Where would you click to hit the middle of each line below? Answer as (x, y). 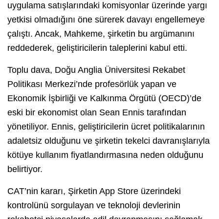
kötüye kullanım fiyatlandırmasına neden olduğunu (105, 155)
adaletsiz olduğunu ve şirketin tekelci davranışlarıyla (109, 141)
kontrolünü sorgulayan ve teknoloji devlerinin (94, 205)
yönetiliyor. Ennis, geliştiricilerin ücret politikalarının (106, 126)
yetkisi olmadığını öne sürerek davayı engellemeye (106, 19)
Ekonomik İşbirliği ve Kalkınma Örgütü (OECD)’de (104, 98)
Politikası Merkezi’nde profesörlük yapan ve (92, 84)
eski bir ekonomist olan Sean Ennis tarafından (97, 112)
